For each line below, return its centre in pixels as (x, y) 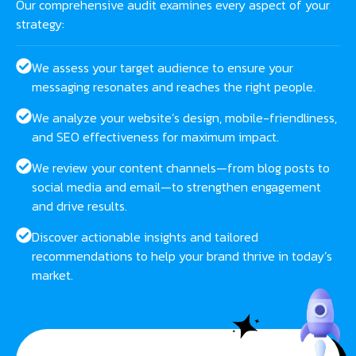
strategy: (40, 24)
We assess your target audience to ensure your (163, 68)
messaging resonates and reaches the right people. (174, 87)
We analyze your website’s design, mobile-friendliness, (184, 118)
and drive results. (79, 206)
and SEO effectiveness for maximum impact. (155, 137)
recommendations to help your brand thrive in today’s (182, 256)
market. (52, 275)
